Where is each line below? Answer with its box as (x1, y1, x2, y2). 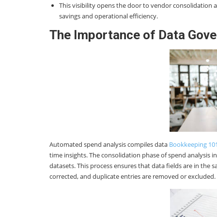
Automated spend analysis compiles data (49, 139, 169, 149)
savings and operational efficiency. (59, 11, 158, 20)
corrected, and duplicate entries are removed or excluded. (49, 171, 216, 181)
